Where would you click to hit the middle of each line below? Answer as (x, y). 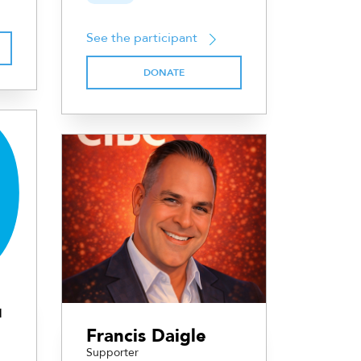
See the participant (142, 38)
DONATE (164, 73)
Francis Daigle (146, 336)
